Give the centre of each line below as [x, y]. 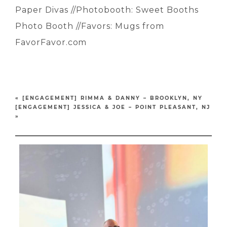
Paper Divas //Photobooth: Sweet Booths [107, 10]
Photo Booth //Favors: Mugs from [90, 26]
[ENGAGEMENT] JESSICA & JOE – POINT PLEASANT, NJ [113, 107]
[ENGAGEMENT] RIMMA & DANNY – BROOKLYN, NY [112, 98]
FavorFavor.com [51, 43]
